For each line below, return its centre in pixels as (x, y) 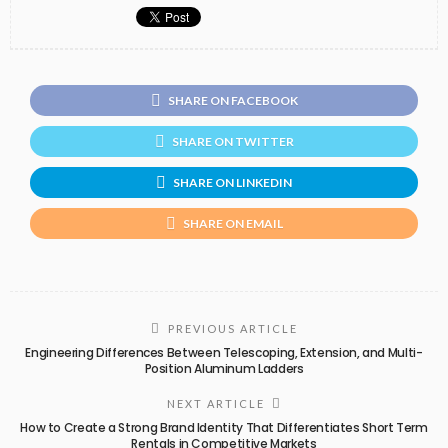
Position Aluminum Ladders (224, 368)
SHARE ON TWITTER (232, 141)
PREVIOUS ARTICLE (232, 328)
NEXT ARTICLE (215, 403)
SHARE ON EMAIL (232, 223)
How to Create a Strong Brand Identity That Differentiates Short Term (224, 427)
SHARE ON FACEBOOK (232, 101)
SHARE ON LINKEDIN (232, 182)
